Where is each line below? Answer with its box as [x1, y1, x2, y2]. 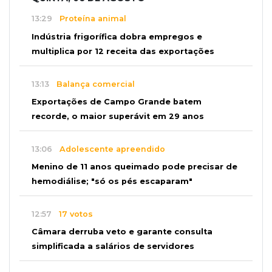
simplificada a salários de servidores [32, 242, 194, 251]
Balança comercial [49, 79, 135, 89]
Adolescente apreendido [52, 144, 165, 154]
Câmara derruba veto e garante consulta [32, 227, 212, 237]
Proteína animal [52, 14, 126, 24]
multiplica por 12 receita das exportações [32, 46, 214, 56]
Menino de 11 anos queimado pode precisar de [32, 162, 237, 172]
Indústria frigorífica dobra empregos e [32, 32, 202, 41]
